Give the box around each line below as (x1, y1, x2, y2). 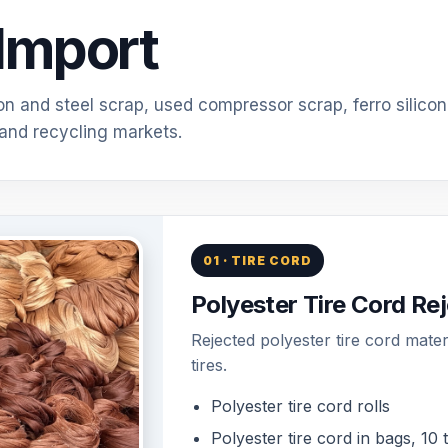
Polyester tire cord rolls (211, 396, 391, 416)
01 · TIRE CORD (203, 253, 312, 268)
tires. (191, 355, 228, 375)
